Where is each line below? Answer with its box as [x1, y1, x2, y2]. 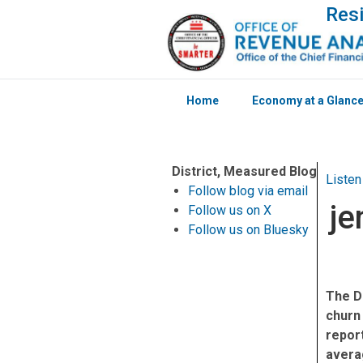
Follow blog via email [187, 183, 308, 199]
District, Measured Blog [171, 164, 317, 179]
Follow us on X [187, 203, 271, 218]
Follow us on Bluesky [187, 222, 309, 237]
